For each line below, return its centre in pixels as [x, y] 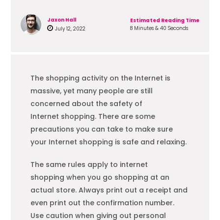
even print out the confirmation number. [103, 203]
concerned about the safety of [87, 103]
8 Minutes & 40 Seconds [159, 28]
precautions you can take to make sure [102, 129]
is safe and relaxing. [150, 142]
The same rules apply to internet [89, 164]
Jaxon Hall [62, 20]
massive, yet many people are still [92, 91]
